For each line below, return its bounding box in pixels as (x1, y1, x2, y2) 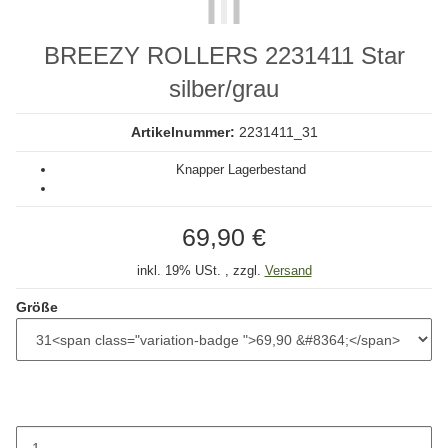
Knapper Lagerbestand (175, 162, 306, 177)
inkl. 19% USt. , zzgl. (136, 263, 265, 278)
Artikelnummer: (130, 124, 239, 140)
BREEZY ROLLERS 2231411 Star (43, 42, 405, 69)
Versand (264, 263, 312, 278)
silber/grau (169, 75, 279, 102)
